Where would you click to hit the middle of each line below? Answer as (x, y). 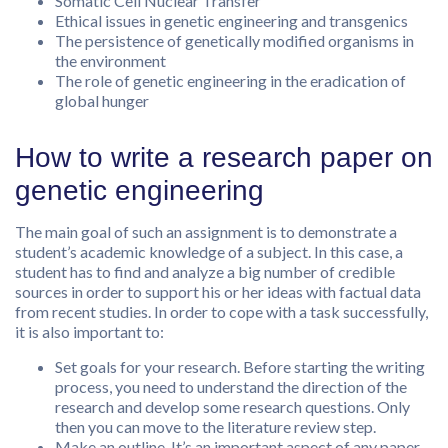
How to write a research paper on (224, 158)
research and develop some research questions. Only (232, 407)
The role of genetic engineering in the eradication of (230, 81)
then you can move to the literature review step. (215, 427)
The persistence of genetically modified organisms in (234, 41)
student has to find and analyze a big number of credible (205, 272)
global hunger (102, 101)
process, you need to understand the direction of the (231, 387)
